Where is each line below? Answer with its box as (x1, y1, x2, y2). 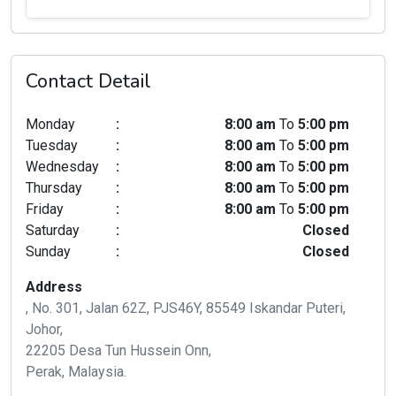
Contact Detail (26, 68, 151, 95)
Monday (26, 116, 75, 133)
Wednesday (26, 158, 99, 175)
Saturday (26, 222, 80, 239)
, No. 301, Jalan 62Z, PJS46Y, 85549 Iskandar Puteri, (26, 300, 346, 316)
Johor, (26, 321, 63, 338)
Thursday (26, 179, 82, 196)
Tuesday (26, 137, 78, 154)
